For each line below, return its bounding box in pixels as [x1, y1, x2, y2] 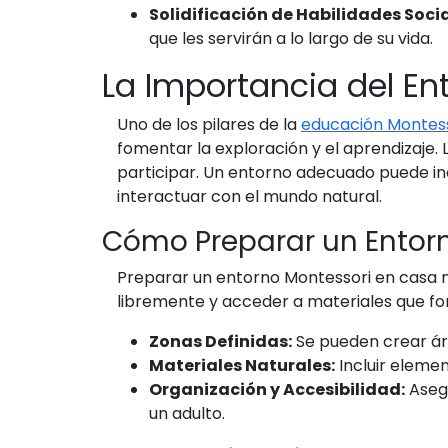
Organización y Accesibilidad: [149, 378, 405, 401]
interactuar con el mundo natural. [117, 185, 382, 208]
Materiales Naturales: [149, 354, 335, 377]
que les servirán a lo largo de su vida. [149, 27, 433, 50]
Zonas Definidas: [149, 330, 292, 353]
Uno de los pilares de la [117, 113, 301, 136]
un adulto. [149, 402, 225, 425]
